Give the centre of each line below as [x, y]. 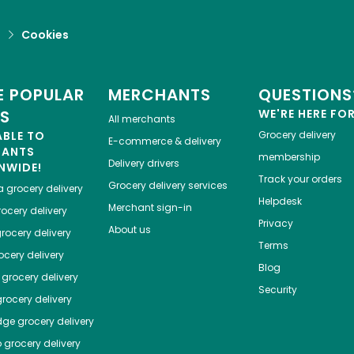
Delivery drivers [143, 164]
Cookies [45, 35]
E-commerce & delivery [164, 141]
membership [289, 157]
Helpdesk [280, 201]
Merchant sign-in [150, 208]
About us [129, 230]
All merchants [141, 119]
